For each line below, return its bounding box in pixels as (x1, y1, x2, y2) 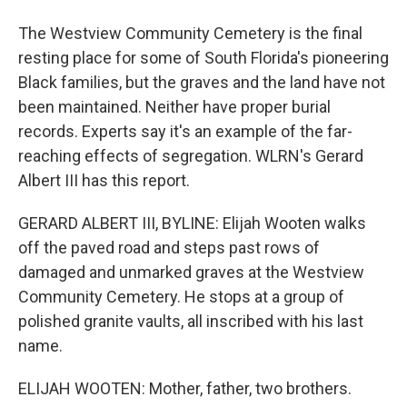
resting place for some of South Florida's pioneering (18, 48, 389, 67)
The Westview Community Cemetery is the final (18, 24, 362, 43)
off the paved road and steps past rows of (18, 238, 320, 257)
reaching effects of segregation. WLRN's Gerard (18, 146, 363, 165)
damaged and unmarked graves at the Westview (18, 263, 364, 282)
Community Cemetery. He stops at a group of (18, 287, 344, 306)
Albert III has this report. (18, 171, 190, 190)
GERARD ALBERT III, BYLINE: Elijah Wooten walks (18, 213, 366, 233)
